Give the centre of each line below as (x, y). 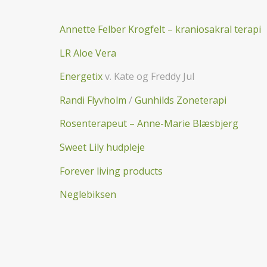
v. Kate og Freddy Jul (148, 77)
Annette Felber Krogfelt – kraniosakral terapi (160, 29)
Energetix (81, 77)
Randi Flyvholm (93, 100)
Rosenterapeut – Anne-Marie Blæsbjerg (149, 124)
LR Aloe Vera (88, 53)
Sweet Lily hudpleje (102, 147)
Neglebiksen (88, 195)
